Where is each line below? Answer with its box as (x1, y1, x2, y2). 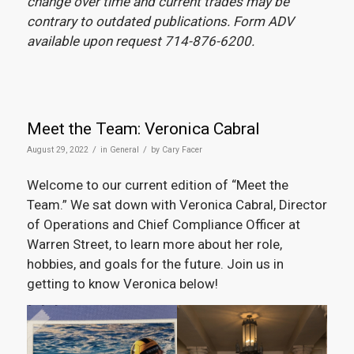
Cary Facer (161, 144, 202, 155)
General (109, 144, 139, 155)
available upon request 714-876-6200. (26, 33, 254, 50)
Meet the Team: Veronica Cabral (26, 119, 260, 138)
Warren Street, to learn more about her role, (26, 235, 282, 252)
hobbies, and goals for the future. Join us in (26, 255, 284, 272)
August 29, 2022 (26, 144, 88, 155)
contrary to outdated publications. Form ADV (26, 13, 294, 30)
